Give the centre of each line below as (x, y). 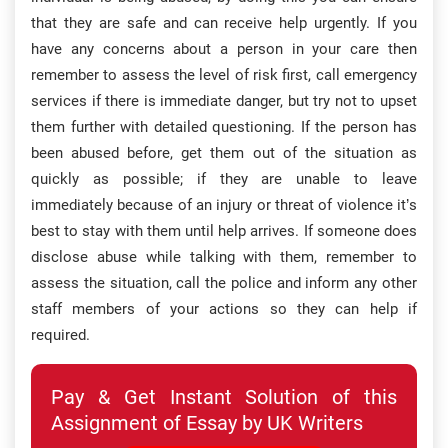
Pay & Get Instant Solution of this (224, 397)
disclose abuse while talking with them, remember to (224, 257)
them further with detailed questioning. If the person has (224, 127)
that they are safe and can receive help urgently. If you (224, 23)
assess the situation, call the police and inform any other (224, 283)
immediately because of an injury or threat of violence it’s (224, 205)
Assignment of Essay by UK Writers (207, 423)
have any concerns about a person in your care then (224, 49)
